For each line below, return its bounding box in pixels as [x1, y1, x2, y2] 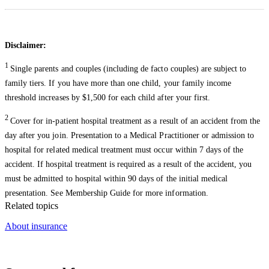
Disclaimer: [5, 41, 47, 50]
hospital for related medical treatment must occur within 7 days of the [5, 145, 244, 154]
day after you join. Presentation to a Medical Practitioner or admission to [5, 130, 255, 140]
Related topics [5, 200, 58, 211]
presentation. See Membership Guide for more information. [5, 188, 208, 198]
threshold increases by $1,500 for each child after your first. [5, 93, 210, 103]
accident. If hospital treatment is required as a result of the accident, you [5, 159, 252, 169]
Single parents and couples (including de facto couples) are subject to [10, 64, 247, 74]
